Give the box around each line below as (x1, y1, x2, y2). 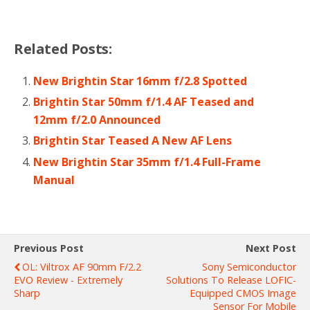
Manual (33, 172, 75, 188)
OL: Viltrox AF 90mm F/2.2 (22, 259, 141, 273)
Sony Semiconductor (202, 259, 296, 273)
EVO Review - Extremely (14, 273, 122, 286)
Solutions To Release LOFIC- (166, 273, 296, 286)
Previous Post (14, 241, 84, 255)
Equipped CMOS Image (190, 286, 296, 300)
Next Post (246, 241, 296, 255)
